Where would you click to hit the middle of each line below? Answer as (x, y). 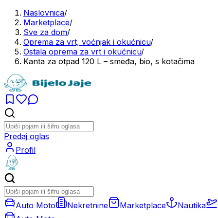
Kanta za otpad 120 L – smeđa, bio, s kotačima (109, 61)
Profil (26, 150)
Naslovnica (44, 13)
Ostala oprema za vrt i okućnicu (82, 52)
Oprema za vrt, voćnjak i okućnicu (87, 42)
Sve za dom (45, 32)
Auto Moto (36, 205)
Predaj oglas (27, 136)
